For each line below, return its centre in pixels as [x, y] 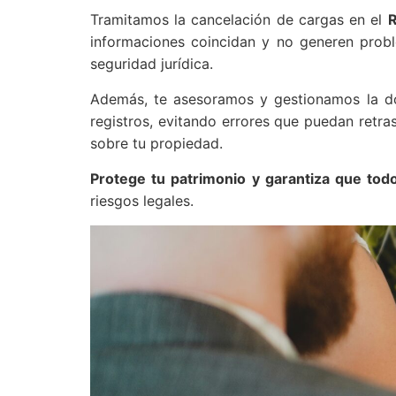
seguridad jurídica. [152, 64]
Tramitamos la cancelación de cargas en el [239, 19]
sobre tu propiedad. [156, 143]
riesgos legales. [142, 201]
